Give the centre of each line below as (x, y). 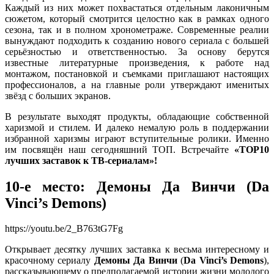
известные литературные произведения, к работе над (137, 62)
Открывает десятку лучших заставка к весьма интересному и (137, 250)
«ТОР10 (252, 149)
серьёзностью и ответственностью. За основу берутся (137, 51)
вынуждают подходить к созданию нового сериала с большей (137, 40)
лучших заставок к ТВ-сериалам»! (81, 160)
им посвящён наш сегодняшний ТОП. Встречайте (120, 149)
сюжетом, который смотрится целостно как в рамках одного (137, 18)
